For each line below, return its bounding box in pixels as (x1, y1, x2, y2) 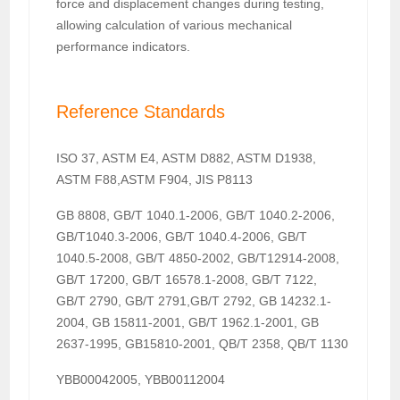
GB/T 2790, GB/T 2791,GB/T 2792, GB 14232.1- (56, 293, 332, 308)
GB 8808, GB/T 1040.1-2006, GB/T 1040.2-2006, (56, 207, 336, 222)
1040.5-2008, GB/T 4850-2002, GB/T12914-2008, (56, 250, 340, 265)
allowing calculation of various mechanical (56, 17, 293, 32)
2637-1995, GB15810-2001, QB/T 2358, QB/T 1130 (56, 336, 349, 351)
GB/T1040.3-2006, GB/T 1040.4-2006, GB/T (56, 229, 308, 244)
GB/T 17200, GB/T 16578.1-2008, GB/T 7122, (56, 271, 318, 287)
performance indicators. (56, 38, 191, 54)
